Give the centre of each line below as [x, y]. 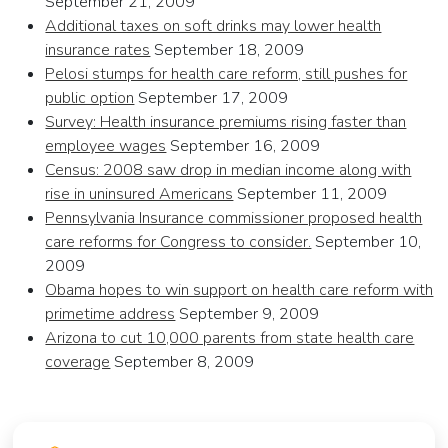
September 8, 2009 [182, 362]
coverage [78, 362]
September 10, [366, 242]
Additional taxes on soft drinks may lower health [213, 26]
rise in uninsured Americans [139, 194]
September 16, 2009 [243, 146]
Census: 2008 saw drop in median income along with [228, 170]
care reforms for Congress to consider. [178, 242]
